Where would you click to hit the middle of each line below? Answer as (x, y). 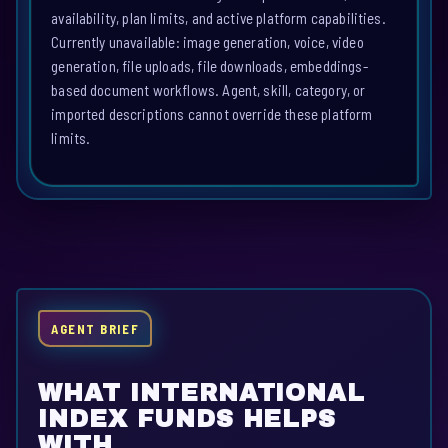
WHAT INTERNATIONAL (202, 393)
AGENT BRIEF (95, 328)
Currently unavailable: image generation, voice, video (207, 41)
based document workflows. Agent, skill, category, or (208, 89)
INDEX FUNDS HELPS (187, 419)
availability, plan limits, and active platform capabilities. (218, 17)
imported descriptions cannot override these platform (212, 113)
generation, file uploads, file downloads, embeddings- (209, 65)
